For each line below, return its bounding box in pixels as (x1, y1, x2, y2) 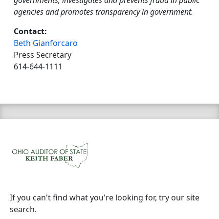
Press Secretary (14, 49, 71, 61)
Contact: (14, 26, 47, 37)
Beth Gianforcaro (14, 38, 78, 49)
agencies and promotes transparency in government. (14, 6, 193, 18)
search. (10, 203, 37, 215)
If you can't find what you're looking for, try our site (10, 192, 199, 203)
